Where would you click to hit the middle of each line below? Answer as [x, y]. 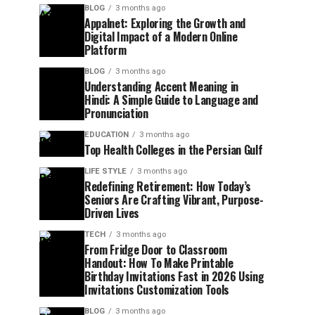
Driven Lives [112, 213]
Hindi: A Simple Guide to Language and [172, 100]
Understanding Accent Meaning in [162, 86]
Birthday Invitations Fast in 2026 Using [174, 276]
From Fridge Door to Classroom [156, 250]
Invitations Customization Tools [157, 290]
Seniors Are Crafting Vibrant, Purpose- [174, 200]
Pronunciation [116, 113]
